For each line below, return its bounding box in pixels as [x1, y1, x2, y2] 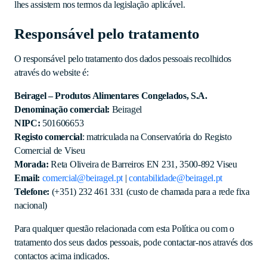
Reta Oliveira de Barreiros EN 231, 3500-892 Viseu [48, 159, 237, 169]
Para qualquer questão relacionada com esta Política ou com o [14, 223, 234, 234]
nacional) [14, 200, 48, 210]
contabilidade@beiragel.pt [129, 173, 223, 183]
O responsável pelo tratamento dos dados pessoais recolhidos [14, 54, 232, 64]
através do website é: [14, 67, 89, 77]
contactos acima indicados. [14, 251, 110, 261]
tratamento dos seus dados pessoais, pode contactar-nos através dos [14, 237, 253, 247]
